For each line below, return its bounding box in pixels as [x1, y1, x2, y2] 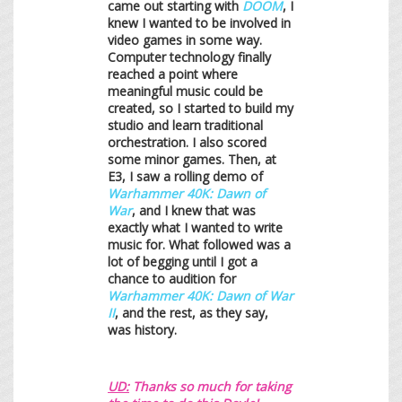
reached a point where [108, 65, 238, 83]
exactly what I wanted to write [108, 218, 283, 236]
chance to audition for [108, 269, 236, 287]
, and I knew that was [132, 201, 256, 219]
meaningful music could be [108, 82, 263, 100]
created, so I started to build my [108, 99, 293, 117]
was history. [108, 320, 177, 338]
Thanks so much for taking [129, 377, 292, 395]
